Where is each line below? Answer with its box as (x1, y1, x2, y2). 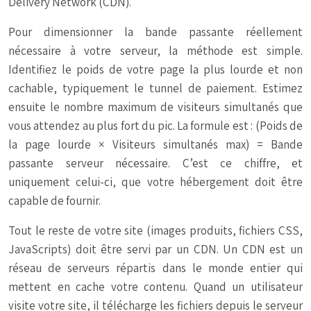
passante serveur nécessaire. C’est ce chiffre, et (8, 155, 303, 171)
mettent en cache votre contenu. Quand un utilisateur (8, 279, 303, 295)
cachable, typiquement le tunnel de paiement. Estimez (8, 81, 303, 96)
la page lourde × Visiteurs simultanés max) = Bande (8, 137, 303, 153)
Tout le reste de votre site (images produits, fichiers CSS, (8, 223, 303, 239)
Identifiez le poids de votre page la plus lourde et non (8, 62, 303, 78)
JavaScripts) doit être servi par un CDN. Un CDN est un (8, 242, 303, 258)
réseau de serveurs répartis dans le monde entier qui (8, 260, 303, 276)
